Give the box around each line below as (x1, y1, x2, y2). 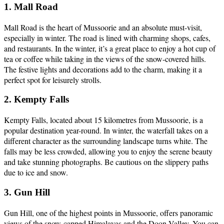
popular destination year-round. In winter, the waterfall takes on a (4, 125, 208, 136)
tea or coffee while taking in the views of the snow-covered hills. (4, 53, 206, 64)
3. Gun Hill (4, 186, 50, 197)
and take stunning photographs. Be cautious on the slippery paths (4, 156, 208, 167)
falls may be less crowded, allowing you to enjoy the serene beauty (4, 146, 212, 157)
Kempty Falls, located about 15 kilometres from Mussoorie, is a (4, 114, 203, 125)
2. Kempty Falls (4, 94, 69, 105)
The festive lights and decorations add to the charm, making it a (4, 63, 202, 74)
